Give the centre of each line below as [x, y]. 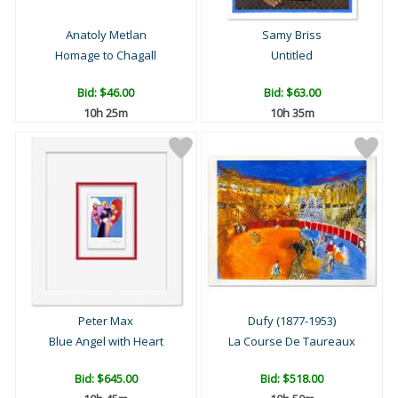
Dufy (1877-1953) [292, 321]
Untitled [292, 56]
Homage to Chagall [106, 56]
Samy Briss [292, 35]
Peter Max [106, 321]
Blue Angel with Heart [106, 342]
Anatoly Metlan [106, 35]
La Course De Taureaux [292, 342]
